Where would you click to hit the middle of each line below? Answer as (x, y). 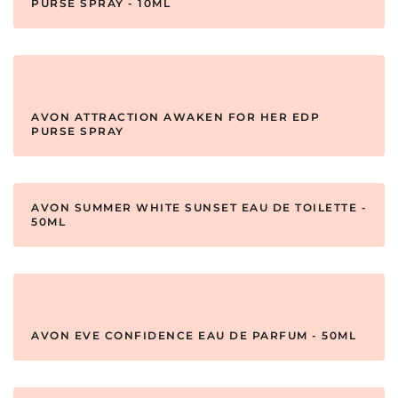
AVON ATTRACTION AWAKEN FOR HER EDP (175, 117)
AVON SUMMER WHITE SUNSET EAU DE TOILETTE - (199, 208)
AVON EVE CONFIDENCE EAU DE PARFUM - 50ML (194, 336)
